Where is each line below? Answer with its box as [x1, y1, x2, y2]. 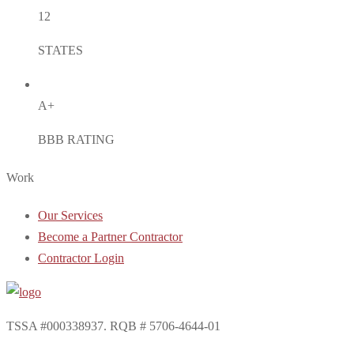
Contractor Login [38, 251, 124, 265]
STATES [38, 43, 83, 57]
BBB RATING [38, 132, 115, 146]
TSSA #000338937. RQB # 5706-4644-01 [6, 319, 220, 333]
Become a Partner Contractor [38, 230, 183, 244]
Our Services [38, 209, 103, 223]
